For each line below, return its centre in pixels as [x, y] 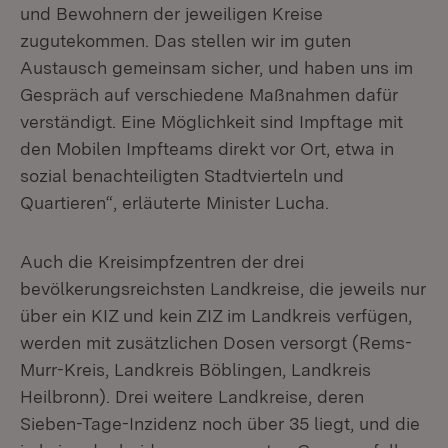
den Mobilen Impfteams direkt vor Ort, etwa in [207, 148]
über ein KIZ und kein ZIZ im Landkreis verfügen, [216, 315]
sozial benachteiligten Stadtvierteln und [182, 175]
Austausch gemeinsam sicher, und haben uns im [216, 67]
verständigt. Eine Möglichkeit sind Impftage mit [211, 121]
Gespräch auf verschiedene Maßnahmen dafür [209, 94]
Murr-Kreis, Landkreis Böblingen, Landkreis [195, 369]
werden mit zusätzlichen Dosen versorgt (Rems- [216, 342]
